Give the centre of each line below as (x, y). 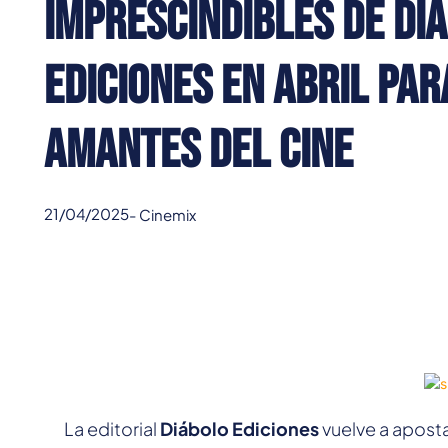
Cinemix (167, 214)
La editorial (112, 429)
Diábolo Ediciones (239, 429)
